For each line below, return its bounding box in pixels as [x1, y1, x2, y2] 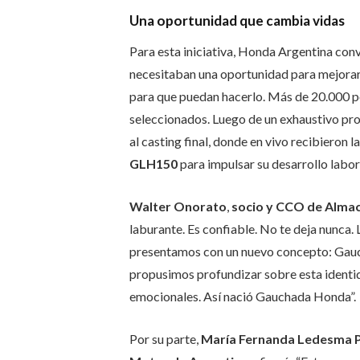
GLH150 [129, 156, 178, 172]
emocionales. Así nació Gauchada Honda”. [129, 288, 356, 304]
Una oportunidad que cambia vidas [129, 11, 345, 29]
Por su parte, [129, 330, 201, 346]
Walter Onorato [129, 198, 227, 214]
